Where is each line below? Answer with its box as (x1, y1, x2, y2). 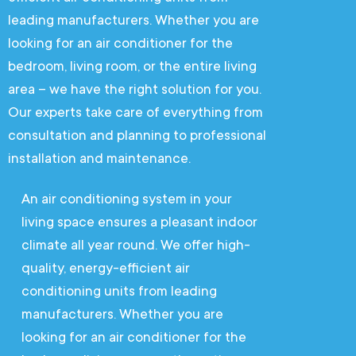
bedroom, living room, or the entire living (8, 58, 257, 74)
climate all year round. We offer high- (21, 237, 250, 253)
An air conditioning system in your (21, 191, 232, 207)
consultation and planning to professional (8, 127, 266, 143)
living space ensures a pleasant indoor (21, 214, 257, 230)
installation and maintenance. (8, 150, 191, 166)
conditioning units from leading (21, 283, 217, 299)
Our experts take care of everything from (8, 104, 263, 120)
